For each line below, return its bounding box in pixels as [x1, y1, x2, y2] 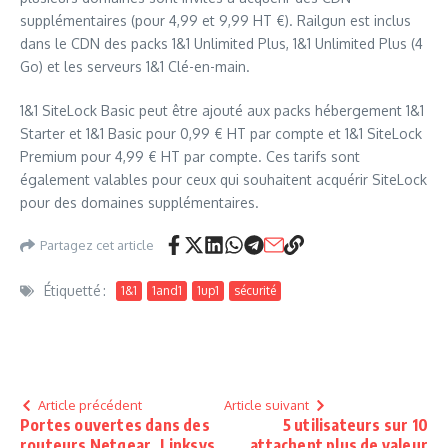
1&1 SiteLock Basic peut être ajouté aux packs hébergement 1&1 [20, 102, 424, 119]
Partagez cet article [40, 236, 154, 253]
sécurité [234, 282, 276, 298]
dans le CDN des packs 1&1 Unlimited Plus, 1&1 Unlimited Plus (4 [20, 35, 423, 52]
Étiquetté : [44, 282, 106, 299]
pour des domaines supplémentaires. [20, 194, 259, 211]
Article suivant [224, 397, 309, 413]
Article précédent [38, 397, 142, 413]
